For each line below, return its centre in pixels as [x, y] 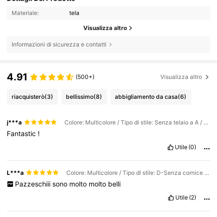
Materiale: [25, 13]
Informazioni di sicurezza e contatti [59, 45]
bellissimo [80, 97]
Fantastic [23, 133]
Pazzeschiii [33, 184]
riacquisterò [28, 97]
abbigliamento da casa [147, 97]
